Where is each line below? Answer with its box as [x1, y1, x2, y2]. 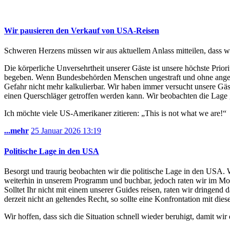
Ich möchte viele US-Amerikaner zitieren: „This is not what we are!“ [4, 109, 226, 118]
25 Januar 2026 [31, 126, 83, 136]
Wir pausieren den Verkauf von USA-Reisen [4, 26, 159, 35]
